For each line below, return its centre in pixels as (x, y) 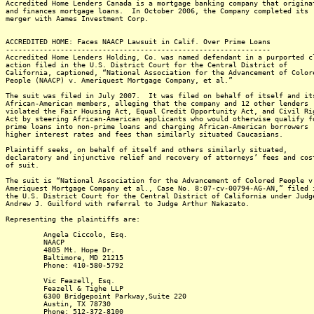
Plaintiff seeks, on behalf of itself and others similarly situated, (146, 150)
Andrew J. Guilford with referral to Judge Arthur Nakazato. (128, 204)
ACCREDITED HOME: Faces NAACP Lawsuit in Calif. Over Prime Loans (138, 42)
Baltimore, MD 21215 (64, 258)
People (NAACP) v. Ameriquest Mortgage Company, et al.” (119, 80)
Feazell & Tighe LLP (64, 288)
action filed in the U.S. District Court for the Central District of (146, 65)
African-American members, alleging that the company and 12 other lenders (157, 103)
